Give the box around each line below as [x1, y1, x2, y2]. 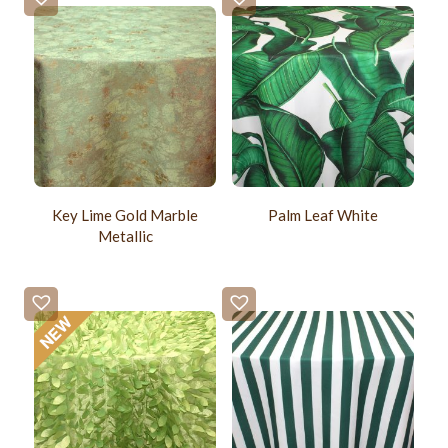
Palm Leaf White [267, 206, 378, 225]
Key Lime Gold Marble [52, 206, 199, 225]
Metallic [97, 227, 153, 246]
